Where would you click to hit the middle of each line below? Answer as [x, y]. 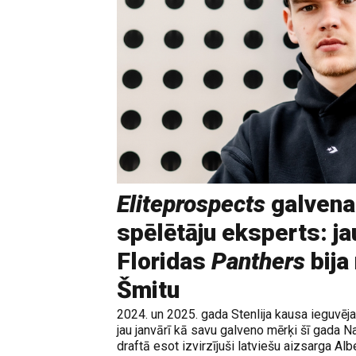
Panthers [258, 261]
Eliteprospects [191, 204]
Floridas [164, 261]
